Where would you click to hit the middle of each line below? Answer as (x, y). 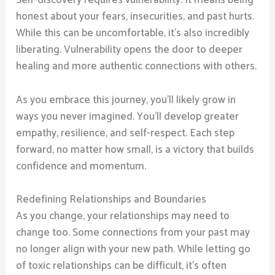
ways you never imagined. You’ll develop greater (128, 116)
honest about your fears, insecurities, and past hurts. (135, 17)
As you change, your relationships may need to (123, 216)
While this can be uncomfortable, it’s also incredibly (133, 33)
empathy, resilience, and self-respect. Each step (126, 133)
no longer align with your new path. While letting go (134, 249)
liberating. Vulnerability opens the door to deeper (130, 50)
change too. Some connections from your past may (133, 232)
